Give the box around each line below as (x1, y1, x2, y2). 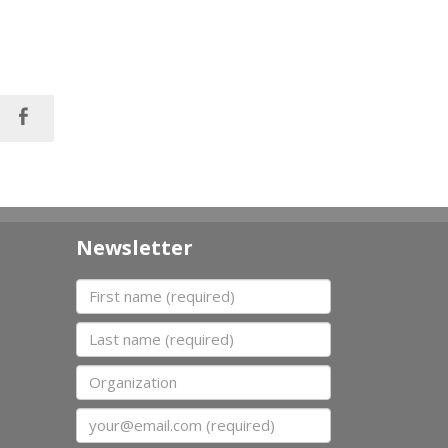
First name (76, 278, 156, 299)
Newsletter (76, 233, 193, 261)
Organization (76, 364, 175, 385)
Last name (76, 321, 154, 342)
